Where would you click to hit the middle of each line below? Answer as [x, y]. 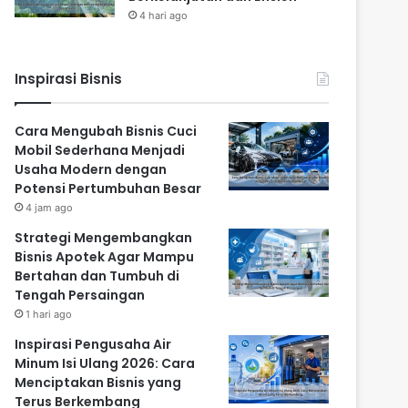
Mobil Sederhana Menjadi [100, 151]
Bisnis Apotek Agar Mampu [105, 257]
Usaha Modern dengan [91, 170]
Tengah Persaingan [80, 296]
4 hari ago [164, 16]
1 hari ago [49, 315]
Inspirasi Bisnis [69, 79]
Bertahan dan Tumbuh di [97, 276]
